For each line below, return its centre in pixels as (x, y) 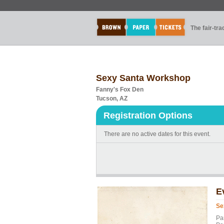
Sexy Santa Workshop (143, 78)
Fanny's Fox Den (120, 89)
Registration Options (148, 115)
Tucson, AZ (112, 98)
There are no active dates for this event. (157, 134)
